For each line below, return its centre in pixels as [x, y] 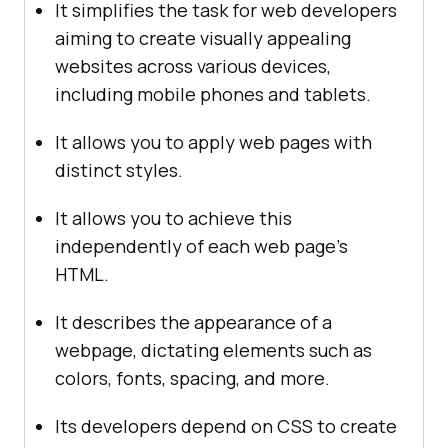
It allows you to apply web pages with [213, 142]
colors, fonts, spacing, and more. [192, 378]
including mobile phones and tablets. [213, 94]
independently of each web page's [201, 246]
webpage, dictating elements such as [213, 350]
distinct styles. [119, 170]
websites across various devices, [193, 66]
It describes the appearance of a [193, 322]
